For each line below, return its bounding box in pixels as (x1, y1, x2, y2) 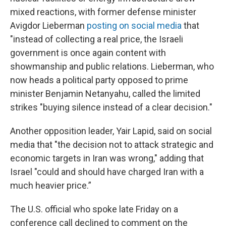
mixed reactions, (10, 7, 76, 17)
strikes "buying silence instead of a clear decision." (10, 102, 212, 112)
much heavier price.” (10, 180, 91, 191)
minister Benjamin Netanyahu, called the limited (10, 88, 200, 99)
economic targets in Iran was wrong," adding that (10, 153, 204, 163)
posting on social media (87, 20, 182, 31)
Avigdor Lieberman (10, 20, 87, 31)
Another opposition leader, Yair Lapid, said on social (10, 126, 212, 136)
